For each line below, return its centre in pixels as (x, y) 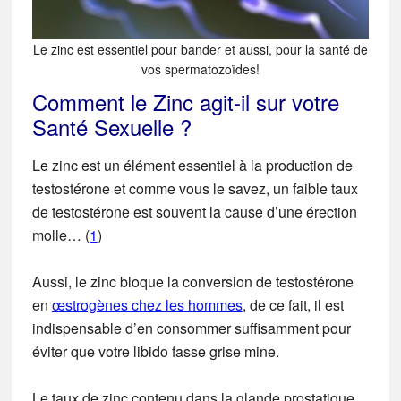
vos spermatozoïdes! (200, 69)
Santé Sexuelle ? (111, 127)
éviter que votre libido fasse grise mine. (155, 352)
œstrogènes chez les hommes (147, 305)
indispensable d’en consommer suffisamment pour (191, 328)
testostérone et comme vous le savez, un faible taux (195, 189)
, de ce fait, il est (293, 305)
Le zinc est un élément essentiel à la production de (192, 166)
